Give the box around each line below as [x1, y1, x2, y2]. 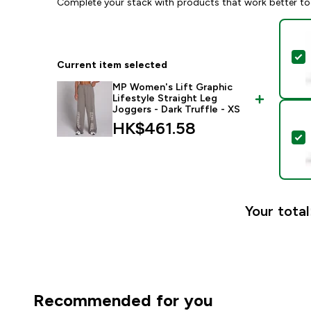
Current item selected [57, 59, 168, 70]
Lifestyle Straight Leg [112, 92, 218, 103]
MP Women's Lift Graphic [112, 81, 233, 92]
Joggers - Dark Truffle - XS [112, 103, 241, 115]
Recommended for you [33, 291, 213, 310]
